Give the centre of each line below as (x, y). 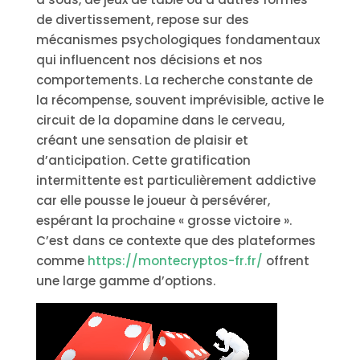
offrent (286, 261)
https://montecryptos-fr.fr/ (175, 261)
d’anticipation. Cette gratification (143, 160)
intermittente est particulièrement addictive (176, 180)
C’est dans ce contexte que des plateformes (176, 241)
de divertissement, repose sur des (142, 20)
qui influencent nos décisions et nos (149, 60)
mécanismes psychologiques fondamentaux (178, 40)
